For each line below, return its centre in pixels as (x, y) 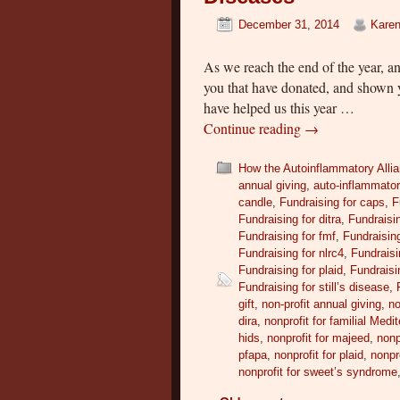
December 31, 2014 (289, 24)
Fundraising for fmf (287, 236)
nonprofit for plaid (319, 354)
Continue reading (254, 128)
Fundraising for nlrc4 (292, 253)
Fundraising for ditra (290, 219)
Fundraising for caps (333, 202)
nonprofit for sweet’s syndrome (318, 371)
